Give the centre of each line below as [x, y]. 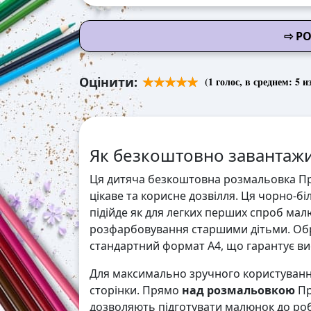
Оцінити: [108, 82]
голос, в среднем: [254, 82]
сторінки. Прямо [136, 291]
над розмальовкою [238, 291]
